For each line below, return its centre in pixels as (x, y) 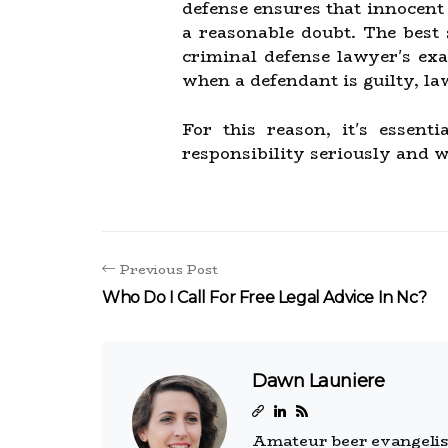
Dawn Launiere (318, 381)
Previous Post (169, 269)
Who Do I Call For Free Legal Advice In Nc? (264, 297)
